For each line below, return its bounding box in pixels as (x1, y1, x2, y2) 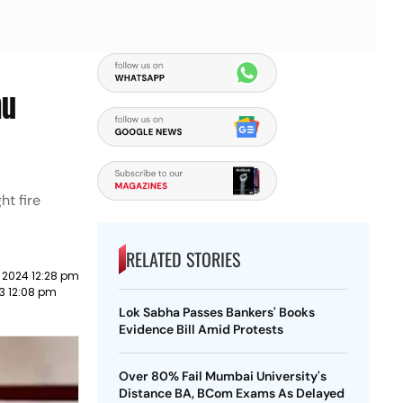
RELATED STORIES (125, 246, 240, 273)
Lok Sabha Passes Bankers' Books (118, 304, 315, 320)
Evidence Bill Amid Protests (118, 321, 283, 337)
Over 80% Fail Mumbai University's (118, 368, 327, 384)
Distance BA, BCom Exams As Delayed (118, 385, 345, 401)
